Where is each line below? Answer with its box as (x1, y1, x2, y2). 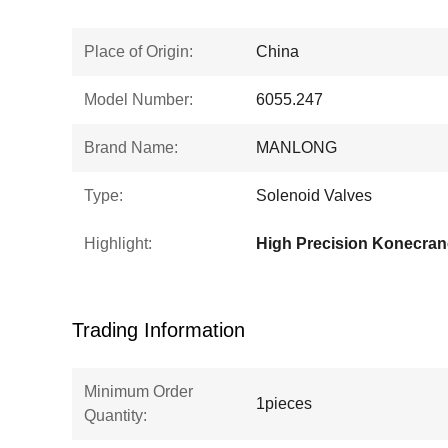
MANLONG (256, 139, 337, 156)
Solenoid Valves (256, 187, 372, 204)
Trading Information (72, 319, 245, 341)
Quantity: (84, 407, 147, 424)
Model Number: (84, 91, 193, 108)
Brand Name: (84, 139, 178, 156)
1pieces (256, 395, 312, 412)
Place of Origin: (84, 43, 193, 60)
